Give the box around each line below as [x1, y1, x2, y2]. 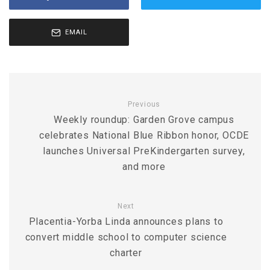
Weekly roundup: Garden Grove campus [54, 114, 234, 125]
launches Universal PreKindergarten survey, [43, 145, 245, 157]
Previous [127, 100, 161, 108]
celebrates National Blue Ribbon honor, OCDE [39, 130, 250, 141]
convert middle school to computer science [25, 231, 227, 243]
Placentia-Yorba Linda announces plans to [28, 216, 224, 227]
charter [110, 247, 142, 259]
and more [122, 161, 166, 172]
